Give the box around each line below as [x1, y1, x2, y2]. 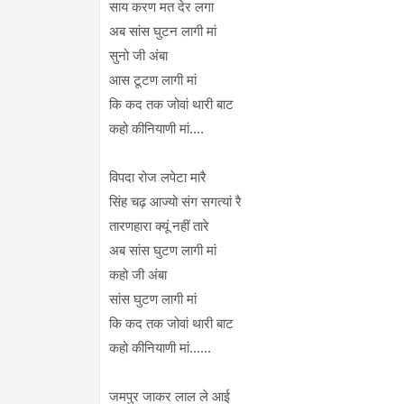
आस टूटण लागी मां [108, 72, 197, 88]
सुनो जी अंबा [108, 48, 168, 64]
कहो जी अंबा [108, 267, 170, 283]
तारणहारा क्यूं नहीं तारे [108, 218, 209, 234]
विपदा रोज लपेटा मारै [108, 170, 207, 186]
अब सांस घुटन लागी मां [108, 23, 220, 40]
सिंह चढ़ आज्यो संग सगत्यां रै [108, 194, 242, 210]
